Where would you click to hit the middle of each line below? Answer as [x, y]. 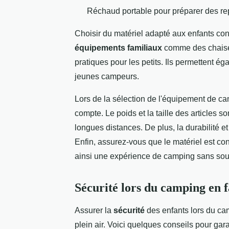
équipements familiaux [118, 48]
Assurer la [94, 211]
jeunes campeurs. [107, 77]
